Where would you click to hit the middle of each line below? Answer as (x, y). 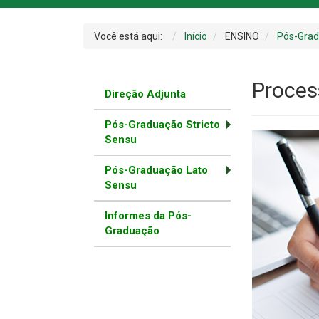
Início (196, 37)
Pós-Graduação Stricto (162, 125)
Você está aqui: (130, 37)
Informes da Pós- (148, 216)
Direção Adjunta (145, 94)
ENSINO (242, 37)
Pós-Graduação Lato (156, 171)
